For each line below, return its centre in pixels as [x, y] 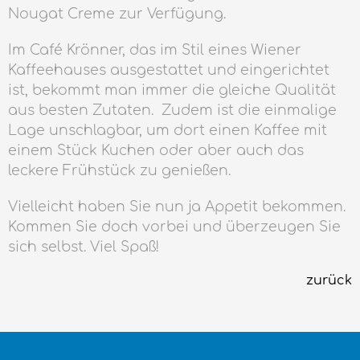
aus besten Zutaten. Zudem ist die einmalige [172, 110]
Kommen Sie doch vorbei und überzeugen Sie [174, 227]
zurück [329, 280]
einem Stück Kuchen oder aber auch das [156, 151]
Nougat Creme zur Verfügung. [119, 14]
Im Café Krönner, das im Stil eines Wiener [155, 50]
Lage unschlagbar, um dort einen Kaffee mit [168, 131]
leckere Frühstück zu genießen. [119, 171]
